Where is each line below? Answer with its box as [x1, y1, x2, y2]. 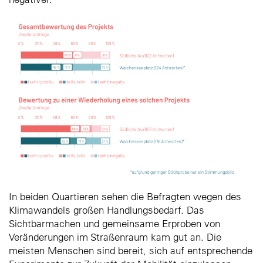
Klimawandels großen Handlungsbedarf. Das [9, 204, 204, 217]
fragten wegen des [159, 190, 241, 203]
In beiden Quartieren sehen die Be [9, 190, 159, 203]
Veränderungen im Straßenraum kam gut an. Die [9, 231, 221, 244]
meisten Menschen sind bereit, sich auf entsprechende [9, 244, 252, 257]
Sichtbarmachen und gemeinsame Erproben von [9, 217, 220, 230]
